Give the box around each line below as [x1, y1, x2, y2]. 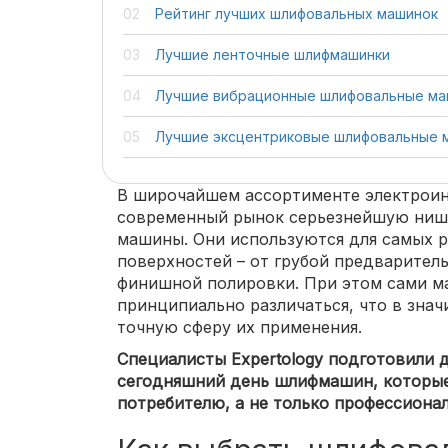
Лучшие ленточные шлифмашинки [155, 46, 390, 63]
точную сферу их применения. [117, 317, 362, 337]
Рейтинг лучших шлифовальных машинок [155, 5, 438, 22]
